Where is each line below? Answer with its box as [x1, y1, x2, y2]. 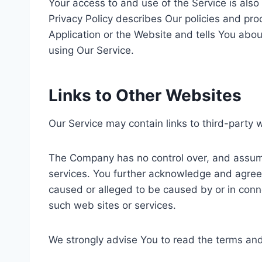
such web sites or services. [49, 199, 176, 211]
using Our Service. [49, 44, 134, 56]
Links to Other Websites [49, 85, 242, 105]
